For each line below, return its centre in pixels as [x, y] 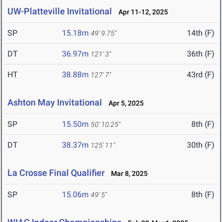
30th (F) [201, 145]
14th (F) [201, 33]
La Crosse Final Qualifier [56, 173]
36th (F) [201, 54]
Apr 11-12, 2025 [141, 12]
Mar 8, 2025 [127, 174]
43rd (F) [201, 75]
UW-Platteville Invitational [60, 11]
